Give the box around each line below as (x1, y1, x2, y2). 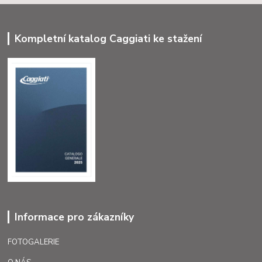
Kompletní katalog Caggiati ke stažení (14, 31, 202, 46)
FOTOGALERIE (8, 236, 60, 247)
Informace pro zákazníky (14, 209, 134, 224)
